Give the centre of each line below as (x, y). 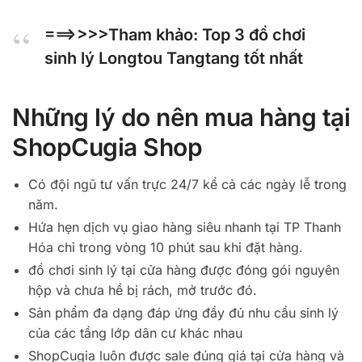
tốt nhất (271, 58)
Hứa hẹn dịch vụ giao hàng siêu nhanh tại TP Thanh (185, 227)
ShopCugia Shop (107, 147)
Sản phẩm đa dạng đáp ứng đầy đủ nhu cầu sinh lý (183, 312)
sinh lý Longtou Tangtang (142, 58)
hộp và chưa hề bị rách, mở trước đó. (143, 290)
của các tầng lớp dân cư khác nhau (135, 333)
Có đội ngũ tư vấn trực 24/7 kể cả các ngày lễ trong (187, 184)
